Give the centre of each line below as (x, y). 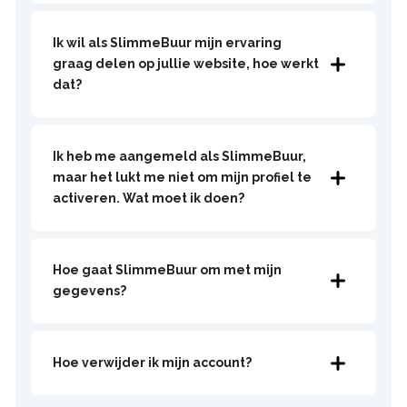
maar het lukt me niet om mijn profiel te (182, 178)
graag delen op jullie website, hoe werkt (185, 64)
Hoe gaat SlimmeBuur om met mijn (167, 270)
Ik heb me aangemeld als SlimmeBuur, (179, 157)
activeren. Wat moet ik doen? (148, 199)
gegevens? (89, 291)
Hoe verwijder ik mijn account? (152, 363)
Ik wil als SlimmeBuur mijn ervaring (167, 43)
